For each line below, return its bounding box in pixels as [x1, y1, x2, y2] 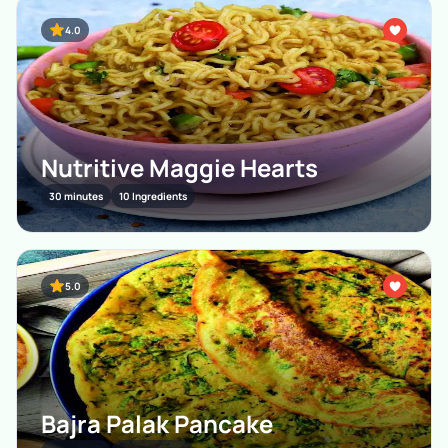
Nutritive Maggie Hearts [41, 151, 318, 184]
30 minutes [49, 189, 103, 203]
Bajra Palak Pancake [41, 407, 273, 440]
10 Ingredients [119, 189, 187, 203]
